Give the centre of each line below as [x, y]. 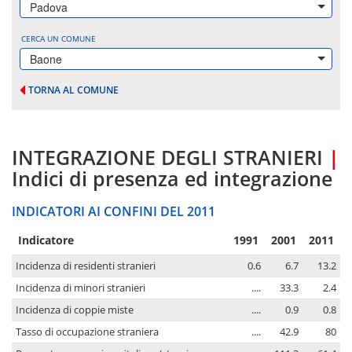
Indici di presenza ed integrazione [172, 179]
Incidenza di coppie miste [75, 310]
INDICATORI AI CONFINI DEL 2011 [114, 212]
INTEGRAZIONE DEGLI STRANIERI [167, 158]
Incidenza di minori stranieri [81, 288]
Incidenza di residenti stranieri [86, 266]
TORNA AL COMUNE [73, 90]
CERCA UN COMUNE [59, 38]
